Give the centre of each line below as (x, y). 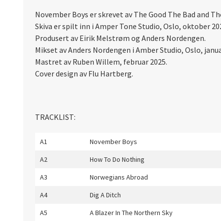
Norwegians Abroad (119, 177)
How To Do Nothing (117, 159)
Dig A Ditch (105, 195)
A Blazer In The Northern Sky (131, 213)
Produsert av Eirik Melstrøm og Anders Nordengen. (120, 38)
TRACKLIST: (55, 117)
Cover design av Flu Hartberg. (84, 74)
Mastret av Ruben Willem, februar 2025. (101, 62)
